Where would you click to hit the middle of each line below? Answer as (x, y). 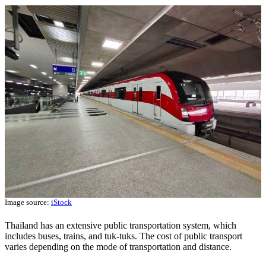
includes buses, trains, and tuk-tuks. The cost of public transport (123, 236)
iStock (61, 202)
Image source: (28, 202)
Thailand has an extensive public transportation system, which (121, 226)
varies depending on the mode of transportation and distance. (119, 247)
